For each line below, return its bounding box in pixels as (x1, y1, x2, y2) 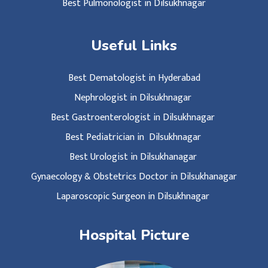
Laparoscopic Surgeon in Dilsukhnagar (56, 188, 212, 205)
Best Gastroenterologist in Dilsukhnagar (51, 109, 217, 126)
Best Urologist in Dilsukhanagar (69, 149, 199, 166)
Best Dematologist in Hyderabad (68, 70, 200, 87)
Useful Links (91, 36, 177, 56)
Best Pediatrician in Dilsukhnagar (65, 129, 203, 146)
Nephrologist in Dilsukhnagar (74, 90, 194, 106)
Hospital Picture (78, 226, 190, 245)
